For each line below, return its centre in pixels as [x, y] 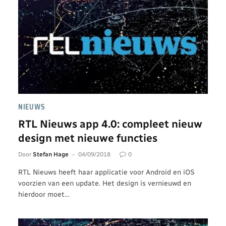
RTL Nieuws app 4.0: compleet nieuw [110, 124]
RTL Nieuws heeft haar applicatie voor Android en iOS [106, 172]
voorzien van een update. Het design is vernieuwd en [105, 183]
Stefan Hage [51, 154]
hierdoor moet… [44, 194]
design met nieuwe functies [88, 138]
